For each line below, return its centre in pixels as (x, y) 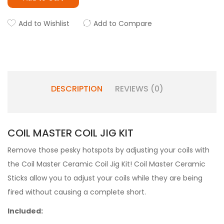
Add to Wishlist (44, 23)
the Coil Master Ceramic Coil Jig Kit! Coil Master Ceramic (106, 164)
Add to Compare (123, 23)
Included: (25, 211)
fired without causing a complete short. (77, 192)
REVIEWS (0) (139, 89)
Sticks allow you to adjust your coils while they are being (105, 178)
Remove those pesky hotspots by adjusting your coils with (108, 150)
